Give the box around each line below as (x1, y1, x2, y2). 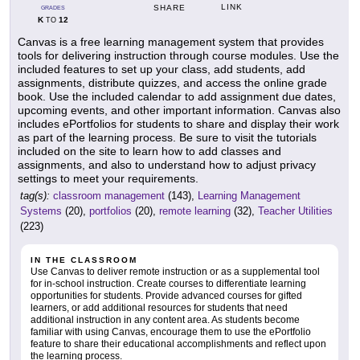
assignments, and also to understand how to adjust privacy (18, 158, 316, 171)
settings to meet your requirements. (18, 172, 198, 185)
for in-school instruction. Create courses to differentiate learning (31, 278, 306, 289)
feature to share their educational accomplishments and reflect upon (31, 338, 326, 350)
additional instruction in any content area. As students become (31, 314, 300, 325)
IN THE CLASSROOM (31, 256, 137, 264)
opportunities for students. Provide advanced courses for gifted (31, 290, 302, 301)
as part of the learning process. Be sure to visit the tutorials (18, 131, 317, 144)
